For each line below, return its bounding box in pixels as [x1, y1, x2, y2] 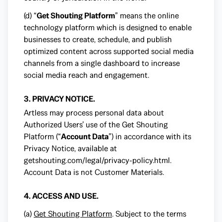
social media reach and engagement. [24, 70, 149, 80]
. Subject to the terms [112, 209, 186, 219]
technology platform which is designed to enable [24, 22, 192, 33]
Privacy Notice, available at [24, 143, 117, 154]
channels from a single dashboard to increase [24, 58, 180, 68]
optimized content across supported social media [24, 46, 194, 56]
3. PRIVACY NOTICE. [24, 94, 95, 104]
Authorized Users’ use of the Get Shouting [24, 119, 168, 130]
